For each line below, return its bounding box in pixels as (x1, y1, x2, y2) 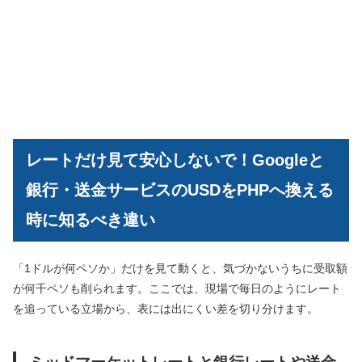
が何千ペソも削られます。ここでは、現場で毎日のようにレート (13, 281, 341, 295)
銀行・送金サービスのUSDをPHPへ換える (26, 181, 334, 200)
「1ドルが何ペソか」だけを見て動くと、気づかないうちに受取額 (13, 261, 347, 275)
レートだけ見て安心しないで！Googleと (26, 151, 324, 170)
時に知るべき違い (26, 211, 155, 229)
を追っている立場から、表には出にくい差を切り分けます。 (13, 301, 318, 315)
